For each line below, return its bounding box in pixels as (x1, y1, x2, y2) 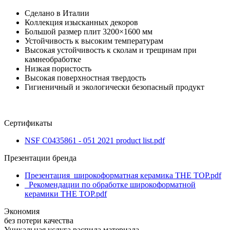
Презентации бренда (4, 154, 76, 163)
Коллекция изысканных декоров (25, 18, 138, 27)
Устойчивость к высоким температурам (25, 36, 163, 46)
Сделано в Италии (25, 9, 89, 18)
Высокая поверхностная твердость (25, 73, 146, 83)
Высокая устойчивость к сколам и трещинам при (25, 46, 197, 55)
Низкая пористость (25, 64, 91, 73)
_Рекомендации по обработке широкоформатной (25, 180, 196, 189)
